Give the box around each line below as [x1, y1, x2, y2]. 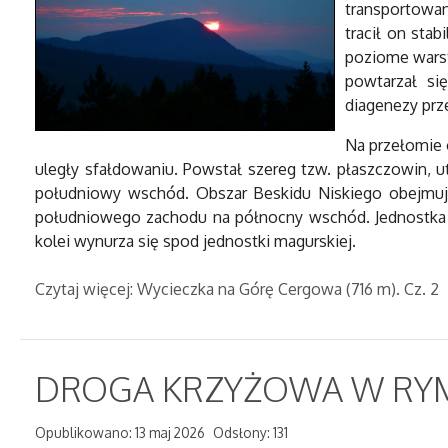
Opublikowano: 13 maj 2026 [35, 424, 205, 441]
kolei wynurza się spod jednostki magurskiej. [35, 231, 356, 251]
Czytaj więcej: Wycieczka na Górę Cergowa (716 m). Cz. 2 [35, 279, 439, 299]
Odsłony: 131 [213, 424, 288, 441]
